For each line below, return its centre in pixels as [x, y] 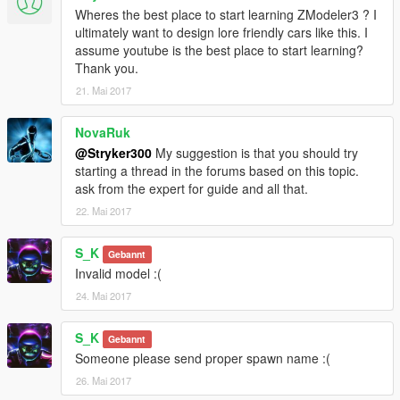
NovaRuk [103, 133]
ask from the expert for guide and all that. [192, 189]
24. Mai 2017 [104, 296]
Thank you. [107, 68]
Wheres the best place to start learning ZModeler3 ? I [226, 15]
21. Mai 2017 [104, 91]
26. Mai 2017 [104, 381]
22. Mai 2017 [104, 211]
